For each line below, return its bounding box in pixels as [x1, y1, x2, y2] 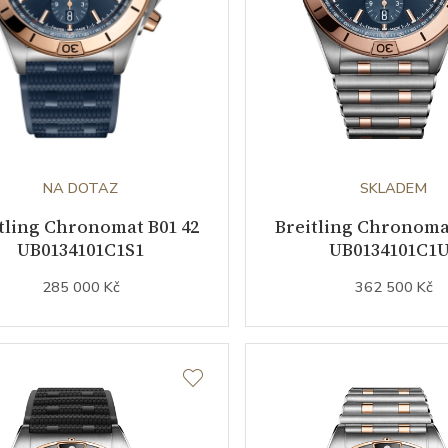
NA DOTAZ [43, 177, 119, 198]
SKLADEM [360, 177, 428, 198]
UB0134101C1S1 [17, 236, 145, 262]
